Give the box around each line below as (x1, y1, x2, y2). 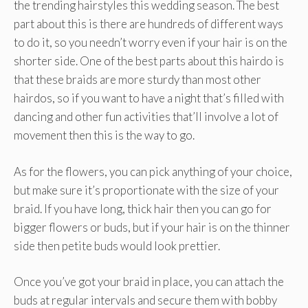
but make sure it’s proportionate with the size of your (14, 182, 279, 197)
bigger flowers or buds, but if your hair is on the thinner (14, 219, 290, 234)
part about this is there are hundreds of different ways (14, 16, 283, 32)
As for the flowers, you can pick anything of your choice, (14, 164, 292, 179)
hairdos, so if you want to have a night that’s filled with (14, 91, 284, 106)
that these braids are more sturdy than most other (14, 72, 261, 87)
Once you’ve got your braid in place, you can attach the (14, 274, 284, 289)
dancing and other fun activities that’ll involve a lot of (14, 109, 278, 124)
